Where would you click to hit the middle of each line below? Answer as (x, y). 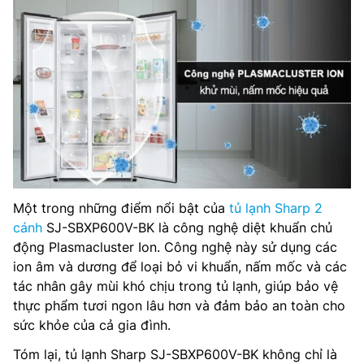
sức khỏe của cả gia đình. (92, 325)
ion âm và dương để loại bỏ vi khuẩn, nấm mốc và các (180, 267)
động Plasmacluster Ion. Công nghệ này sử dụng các (175, 247)
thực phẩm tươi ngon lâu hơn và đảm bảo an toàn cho (179, 306)
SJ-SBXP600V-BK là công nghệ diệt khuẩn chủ (187, 228)
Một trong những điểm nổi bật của (121, 208)
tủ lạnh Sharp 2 (276, 208)
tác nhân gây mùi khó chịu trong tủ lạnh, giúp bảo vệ (175, 286)
